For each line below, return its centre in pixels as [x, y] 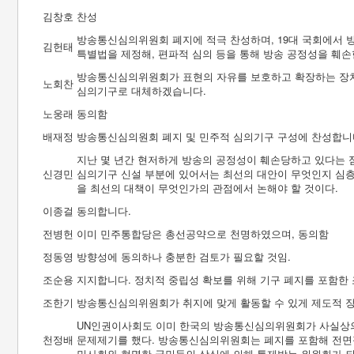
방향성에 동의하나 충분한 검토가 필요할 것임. [184, 256]
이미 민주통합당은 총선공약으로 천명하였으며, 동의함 [203, 233]
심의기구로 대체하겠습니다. [141, 90]
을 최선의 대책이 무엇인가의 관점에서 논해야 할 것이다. [207, 188]
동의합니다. [104, 211]
